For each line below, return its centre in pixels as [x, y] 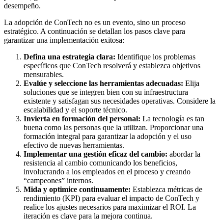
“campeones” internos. [58, 181]
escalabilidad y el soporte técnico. [75, 110]
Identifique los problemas [155, 57]
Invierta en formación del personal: [82, 119]
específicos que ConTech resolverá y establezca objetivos [112, 66]
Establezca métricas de [166, 190]
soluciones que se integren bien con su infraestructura [106, 92]
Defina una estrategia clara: [69, 57]
